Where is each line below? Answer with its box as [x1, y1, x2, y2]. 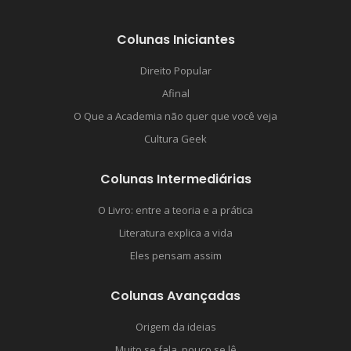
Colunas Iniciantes [116, 31, 235, 49]
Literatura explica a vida [118, 226, 233, 241]
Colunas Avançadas [110, 287, 241, 306]
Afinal [161, 86, 190, 101]
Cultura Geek [144, 132, 207, 147]
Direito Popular [139, 63, 212, 78]
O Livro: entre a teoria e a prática [98, 203, 253, 218]
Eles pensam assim [129, 248, 222, 263]
